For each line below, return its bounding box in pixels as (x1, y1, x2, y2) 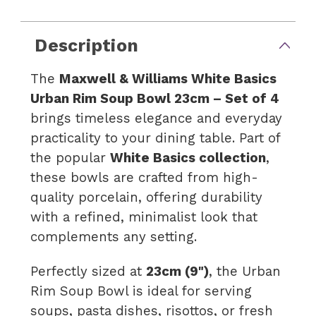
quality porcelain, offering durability (30, 189, 263, 205)
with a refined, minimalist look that (30, 209, 258, 225)
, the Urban (209, 263, 281, 279)
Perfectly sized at (30, 263, 147, 279)
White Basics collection (110, 150, 267, 166)
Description (35, 35, 139, 56)
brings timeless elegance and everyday (30, 110, 283, 126)
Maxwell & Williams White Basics (59, 71, 277, 87)
